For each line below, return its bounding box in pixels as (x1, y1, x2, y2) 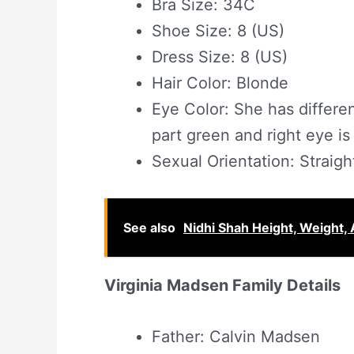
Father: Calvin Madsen (152, 326, 320, 346)
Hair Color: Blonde (152, 73, 288, 92)
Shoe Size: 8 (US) (152, 21, 284, 40)
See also (123, 219, 175, 235)
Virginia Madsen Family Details (104, 275, 341, 295)
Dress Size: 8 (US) (152, 47, 288, 66)
